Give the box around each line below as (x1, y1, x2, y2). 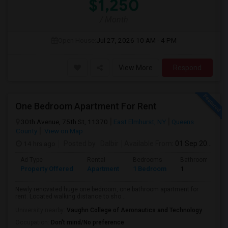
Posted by (64, 139, 96, 148)
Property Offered (20, 165, 73, 173)
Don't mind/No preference (51, 219, 124, 226)
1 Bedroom (133, 165, 166, 173)
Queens (172, 118, 194, 126)
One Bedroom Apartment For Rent (15, 101, 157, 111)
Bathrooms (180, 156, 212, 163)
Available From (124, 139, 172, 148)
